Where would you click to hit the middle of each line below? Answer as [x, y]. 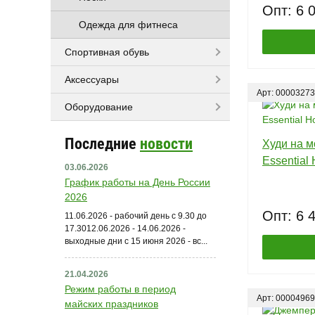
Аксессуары [92, 79]
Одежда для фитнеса [128, 24]
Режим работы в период [120, 289]
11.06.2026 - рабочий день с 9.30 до [136, 216]
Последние [102, 143]
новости [166, 143]
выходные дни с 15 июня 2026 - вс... [136, 241]
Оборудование [99, 107]
